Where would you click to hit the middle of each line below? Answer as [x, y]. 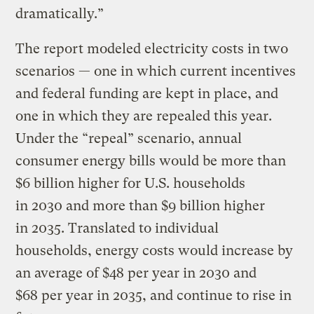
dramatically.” [60, 13]
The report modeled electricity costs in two [152, 48]
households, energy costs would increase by [155, 250]
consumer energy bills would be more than [151, 161]
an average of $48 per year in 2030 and [136, 273]
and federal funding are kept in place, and [147, 93]
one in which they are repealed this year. [144, 116]
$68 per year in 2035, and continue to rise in [154, 295]
